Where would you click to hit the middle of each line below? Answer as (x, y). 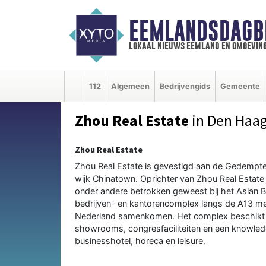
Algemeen (130, 86)
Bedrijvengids (185, 86)
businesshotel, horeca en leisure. (140, 240)
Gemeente (240, 86)
